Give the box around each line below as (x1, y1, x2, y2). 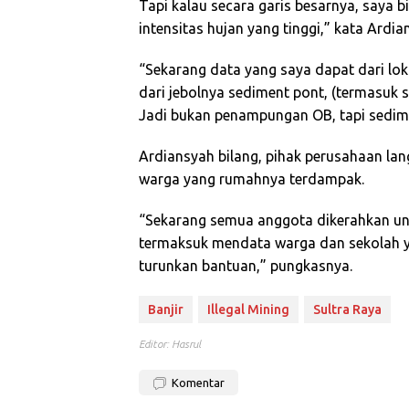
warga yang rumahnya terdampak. (139, 171, 364, 187)
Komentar (172, 376, 225, 389)
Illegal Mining (207, 302, 289, 317)
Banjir (148, 302, 184, 317)
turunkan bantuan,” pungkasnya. (139, 257, 352, 274)
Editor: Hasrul (139, 338, 201, 350)
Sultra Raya (313, 302, 382, 317)
